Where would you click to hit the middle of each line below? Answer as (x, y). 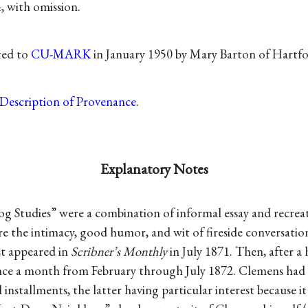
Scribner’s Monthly (119, 251)
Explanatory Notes (154, 168)
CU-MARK (61, 54)
